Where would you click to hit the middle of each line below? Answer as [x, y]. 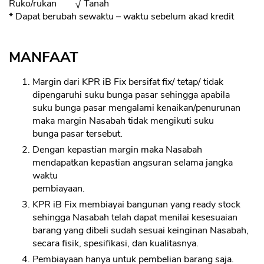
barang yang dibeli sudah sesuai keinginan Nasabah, [141, 231]
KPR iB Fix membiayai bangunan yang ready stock [136, 205]
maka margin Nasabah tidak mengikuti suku [123, 121]
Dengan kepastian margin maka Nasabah [117, 150]
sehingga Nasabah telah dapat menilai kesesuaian [135, 218]
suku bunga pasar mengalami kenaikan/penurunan [136, 108]
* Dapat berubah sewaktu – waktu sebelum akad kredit [121, 17]
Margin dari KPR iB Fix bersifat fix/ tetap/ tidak [128, 82]
